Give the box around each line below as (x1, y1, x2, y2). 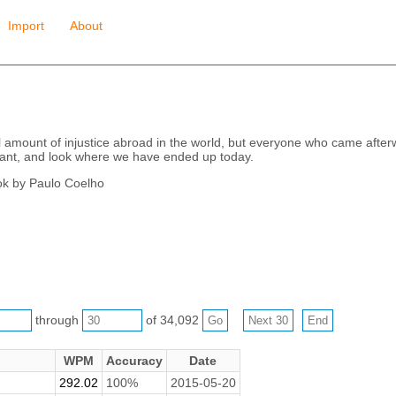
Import (7, 19, 44, 34)
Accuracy (105, 353, 163, 368)
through (31, 312, 82, 327)
